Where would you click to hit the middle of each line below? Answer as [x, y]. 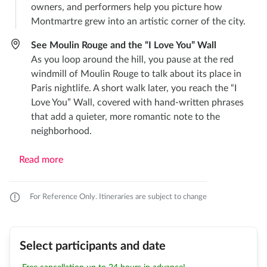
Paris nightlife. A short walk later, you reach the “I [134, 89]
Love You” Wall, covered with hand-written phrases [137, 103]
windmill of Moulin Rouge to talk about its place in [136, 74]
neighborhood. [61, 131]
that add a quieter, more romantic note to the [125, 117]
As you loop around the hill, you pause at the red [132, 60]
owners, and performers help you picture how [127, 7]
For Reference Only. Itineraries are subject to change [118, 197]
